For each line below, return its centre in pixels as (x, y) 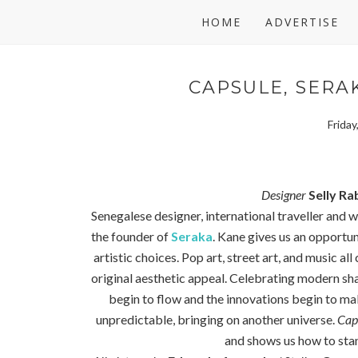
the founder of (131, 236)
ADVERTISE (302, 22)
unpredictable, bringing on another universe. (217, 319)
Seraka (191, 236)
